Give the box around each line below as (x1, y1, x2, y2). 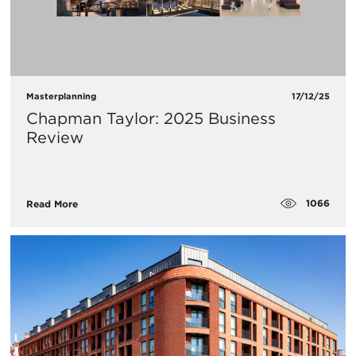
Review (26, 127, 83, 147)
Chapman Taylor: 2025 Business (26, 108, 276, 128)
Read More (26, 198, 78, 211)
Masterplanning (26, 90, 96, 102)
